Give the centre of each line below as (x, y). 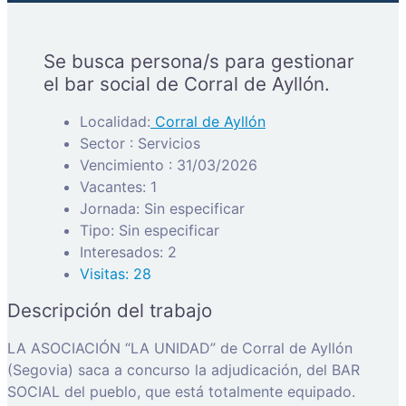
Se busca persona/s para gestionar (199, 61)
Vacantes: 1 (118, 186)
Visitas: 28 (116, 273)
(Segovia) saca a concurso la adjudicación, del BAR (184, 369)
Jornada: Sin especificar (162, 208)
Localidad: (115, 121)
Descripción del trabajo (110, 310)
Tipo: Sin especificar (150, 230)
